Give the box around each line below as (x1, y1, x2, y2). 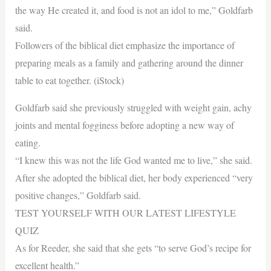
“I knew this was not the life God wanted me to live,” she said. (15, 154, 252, 166)
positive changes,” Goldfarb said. (15, 189, 141, 201)
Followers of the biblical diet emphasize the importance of (15, 39, 235, 51)
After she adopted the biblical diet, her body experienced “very (15, 171, 253, 184)
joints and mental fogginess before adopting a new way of (15, 119, 234, 131)
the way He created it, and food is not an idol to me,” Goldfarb (15, 4, 253, 16)
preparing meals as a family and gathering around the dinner (15, 56, 243, 69)
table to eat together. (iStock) (15, 74, 124, 87)
